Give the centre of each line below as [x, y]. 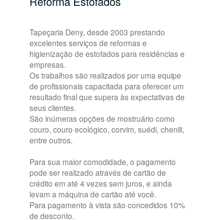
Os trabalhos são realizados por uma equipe [105, 75]
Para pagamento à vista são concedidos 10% [107, 205]
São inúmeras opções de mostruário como [102, 118]
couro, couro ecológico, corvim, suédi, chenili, [107, 129]
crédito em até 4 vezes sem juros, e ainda [101, 183]
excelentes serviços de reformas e [88, 43]
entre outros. [51, 140]
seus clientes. [53, 108]
